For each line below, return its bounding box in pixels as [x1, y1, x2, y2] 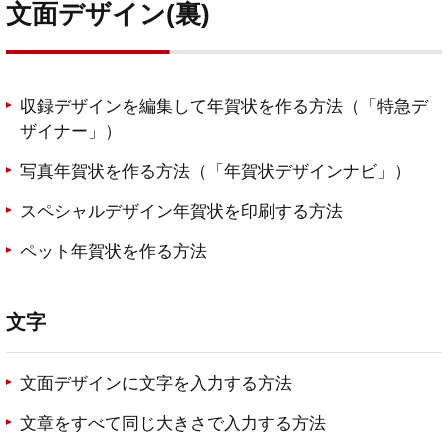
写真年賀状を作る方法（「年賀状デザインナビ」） [20, 162, 411, 182]
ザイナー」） [20, 122, 122, 142]
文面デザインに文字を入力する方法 [20, 374, 292, 394]
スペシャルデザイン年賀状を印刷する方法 [20, 202, 343, 222]
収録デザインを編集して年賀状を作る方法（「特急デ [20, 97, 428, 117]
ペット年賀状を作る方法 [20, 242, 207, 262]
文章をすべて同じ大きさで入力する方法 [20, 414, 326, 434]
